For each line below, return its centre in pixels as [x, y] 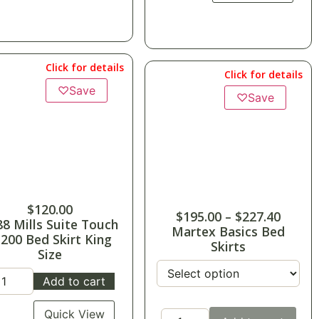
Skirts [229, 247]
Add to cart [74, 282]
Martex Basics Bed [229, 232]
